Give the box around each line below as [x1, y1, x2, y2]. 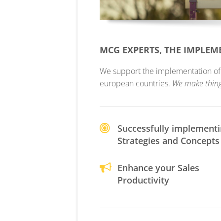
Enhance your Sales [117, 162, 199, 174]
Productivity [117, 174, 169, 186]
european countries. [100, 78, 172, 89]
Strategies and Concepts [117, 135, 220, 147]
